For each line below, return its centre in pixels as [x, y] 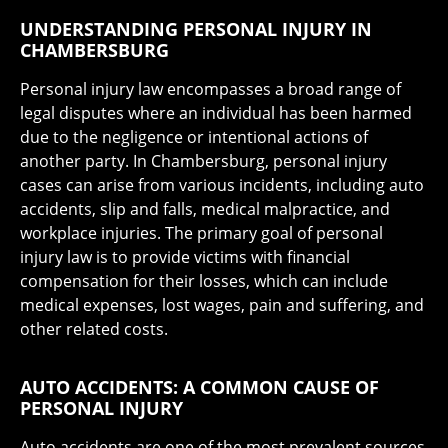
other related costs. [94, 329]
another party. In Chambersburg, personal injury [203, 161]
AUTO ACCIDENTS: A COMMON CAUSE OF [199, 387]
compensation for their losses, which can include [204, 281]
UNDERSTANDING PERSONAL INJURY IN [196, 29]
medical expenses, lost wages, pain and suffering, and [222, 305]
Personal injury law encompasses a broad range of [210, 89]
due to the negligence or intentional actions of [194, 137]
